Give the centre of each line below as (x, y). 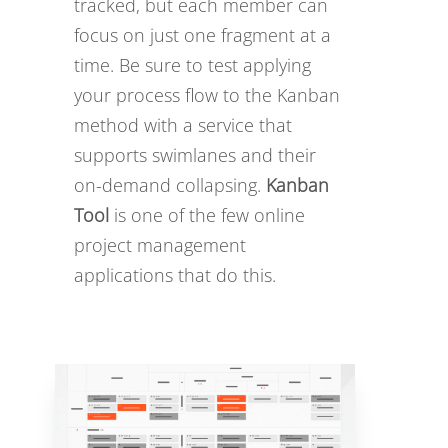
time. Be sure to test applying (192, 65)
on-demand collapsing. (170, 185)
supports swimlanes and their (195, 155)
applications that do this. (175, 275)
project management (160, 245)
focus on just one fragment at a (202, 35)
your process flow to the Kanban (207, 95)
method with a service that (183, 125)
